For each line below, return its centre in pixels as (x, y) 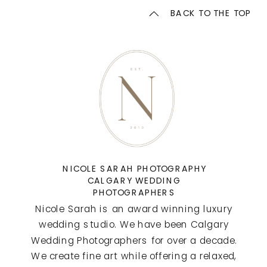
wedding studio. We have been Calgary (134, 224)
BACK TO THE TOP (211, 13)
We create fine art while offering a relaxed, (134, 256)
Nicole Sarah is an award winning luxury (134, 208)
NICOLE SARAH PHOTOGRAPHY (134, 169)
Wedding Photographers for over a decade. (134, 240)
